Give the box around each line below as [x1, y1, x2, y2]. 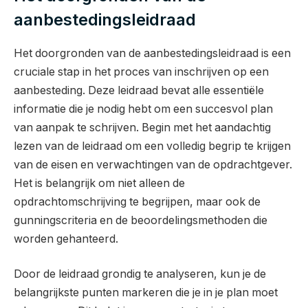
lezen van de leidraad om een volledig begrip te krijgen [14, 139, 291, 153]
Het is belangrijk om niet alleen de [14, 176, 185, 190]
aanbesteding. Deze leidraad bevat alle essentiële [14, 83, 264, 97]
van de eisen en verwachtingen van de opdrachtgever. [14, 157, 292, 171]
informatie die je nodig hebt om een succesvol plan [14, 102, 273, 115]
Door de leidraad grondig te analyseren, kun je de [14, 267, 266, 281]
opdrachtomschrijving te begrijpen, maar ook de [14, 195, 261, 208]
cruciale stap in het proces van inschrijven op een [14, 65, 269, 78]
